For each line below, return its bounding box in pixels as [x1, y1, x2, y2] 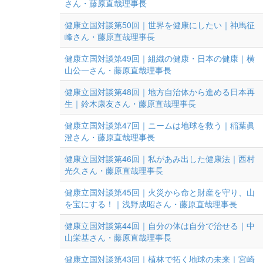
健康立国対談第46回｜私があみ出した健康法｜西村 [65, 153, 255, 164]
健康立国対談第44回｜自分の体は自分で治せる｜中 [65, 220, 255, 231]
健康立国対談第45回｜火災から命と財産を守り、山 [65, 186, 255, 198]
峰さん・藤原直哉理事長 [65, 31, 155, 42]
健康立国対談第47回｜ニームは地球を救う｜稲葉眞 [65, 119, 255, 131]
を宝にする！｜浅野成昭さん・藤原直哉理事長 [65, 198, 237, 210]
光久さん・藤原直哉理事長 [65, 164, 163, 176]
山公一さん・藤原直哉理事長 [65, 64, 171, 76]
